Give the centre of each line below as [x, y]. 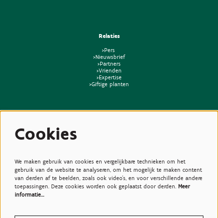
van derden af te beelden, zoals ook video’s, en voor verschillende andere [109, 178]
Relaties [109, 36]
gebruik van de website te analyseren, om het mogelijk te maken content [108, 169]
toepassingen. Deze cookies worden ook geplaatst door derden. [96, 186]
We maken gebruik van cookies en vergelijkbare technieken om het [100, 161]
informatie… [29, 194]
